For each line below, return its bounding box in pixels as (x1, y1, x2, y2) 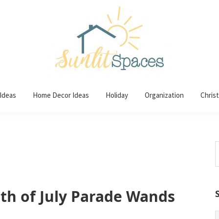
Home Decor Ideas (33, 90, 89, 100)
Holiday (106, 90, 128, 100)
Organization (145, 90, 184, 100)
